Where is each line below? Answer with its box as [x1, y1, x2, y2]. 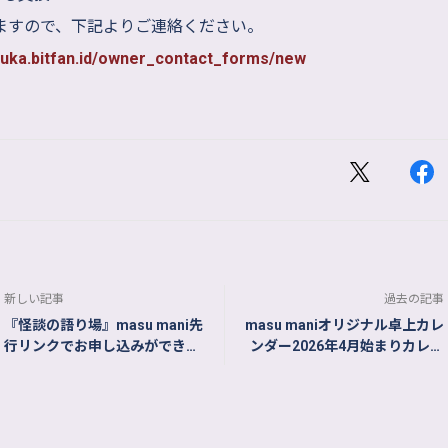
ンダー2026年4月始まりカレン [250, 338, 444, 354]
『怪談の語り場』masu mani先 [4, 317, 203, 333]
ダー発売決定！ [346, 359, 444, 375]
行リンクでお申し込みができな [4, 338, 200, 354]
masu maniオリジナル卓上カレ [245, 317, 444, 333]
